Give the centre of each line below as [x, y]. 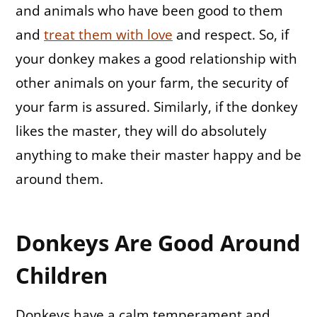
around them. [59, 179]
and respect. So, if [231, 34]
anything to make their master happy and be [158, 155]
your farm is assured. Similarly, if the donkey [157, 106]
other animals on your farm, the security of [152, 82]
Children [62, 276]
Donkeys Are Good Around [158, 243]
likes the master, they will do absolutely [141, 131]
